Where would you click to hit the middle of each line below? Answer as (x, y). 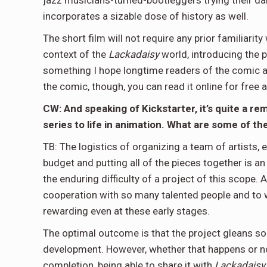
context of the (76, 54)
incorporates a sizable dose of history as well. (146, 16)
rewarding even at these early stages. (126, 211)
